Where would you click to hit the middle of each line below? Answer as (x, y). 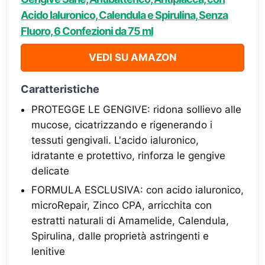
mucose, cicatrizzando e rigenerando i (122, 125)
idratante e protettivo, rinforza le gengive (128, 156)
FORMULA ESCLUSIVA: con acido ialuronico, (138, 190)
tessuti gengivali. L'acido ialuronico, (115, 140)
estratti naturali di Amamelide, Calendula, (130, 221)
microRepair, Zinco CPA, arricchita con (122, 205)
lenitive (48, 251)
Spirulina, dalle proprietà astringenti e (120, 236)
